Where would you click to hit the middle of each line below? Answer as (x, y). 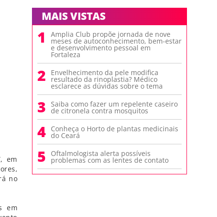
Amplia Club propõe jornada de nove (111, 34)
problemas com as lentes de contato (110, 160)
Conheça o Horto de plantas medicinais (115, 129)
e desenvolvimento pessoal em (101, 48)
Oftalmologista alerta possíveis (101, 153)
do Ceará (65, 135)
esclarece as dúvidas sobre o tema (107, 86)
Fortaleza (66, 54)
